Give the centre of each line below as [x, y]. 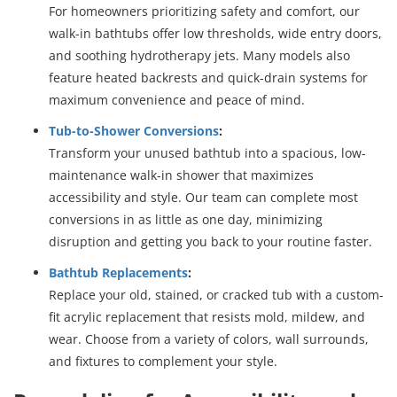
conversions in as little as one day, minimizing [186, 219]
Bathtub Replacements [118, 272]
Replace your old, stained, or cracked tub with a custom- [216, 294]
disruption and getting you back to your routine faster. [210, 241]
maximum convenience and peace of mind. [177, 99]
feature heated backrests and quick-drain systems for [208, 77]
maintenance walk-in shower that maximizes [181, 175]
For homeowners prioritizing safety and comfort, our [204, 11]
